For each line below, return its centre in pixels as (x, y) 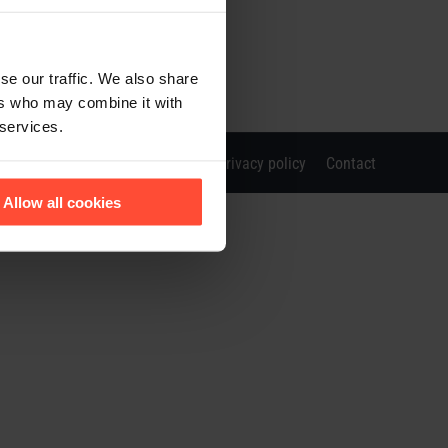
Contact (351, 163)
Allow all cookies (62, 202)
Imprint (174, 163)
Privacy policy (261, 163)
